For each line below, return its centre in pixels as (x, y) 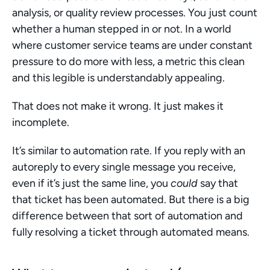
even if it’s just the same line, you (91, 183)
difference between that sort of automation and (127, 216)
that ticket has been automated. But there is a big (131, 199)
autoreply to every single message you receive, (124, 167)
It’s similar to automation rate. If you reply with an (129, 151)
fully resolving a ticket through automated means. (131, 232)
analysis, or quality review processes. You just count (135, 13)
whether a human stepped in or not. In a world (122, 29)
